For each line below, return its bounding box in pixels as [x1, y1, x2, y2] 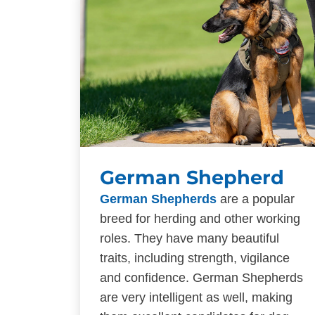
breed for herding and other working [100, 211, 300, 226]
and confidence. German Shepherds [100, 270, 303, 285]
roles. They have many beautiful [100, 231, 279, 245]
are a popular [217, 191, 295, 206]
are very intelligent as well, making [100, 290, 292, 304]
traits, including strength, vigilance [100, 250, 290, 265]
